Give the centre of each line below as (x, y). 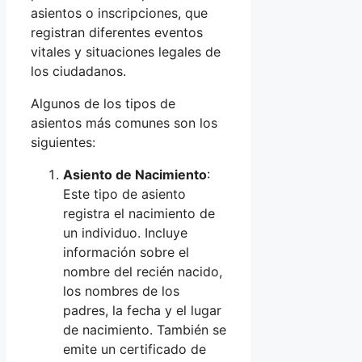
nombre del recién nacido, (143, 272)
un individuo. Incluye (125, 233)
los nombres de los (121, 291)
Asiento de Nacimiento (135, 175)
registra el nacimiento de (139, 214)
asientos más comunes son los (124, 123)
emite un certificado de (135, 349)
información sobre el (126, 253)
